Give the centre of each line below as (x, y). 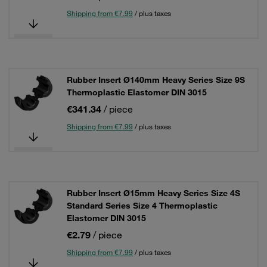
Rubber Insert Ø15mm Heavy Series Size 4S (153, 193)
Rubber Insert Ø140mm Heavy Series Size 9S (156, 80)
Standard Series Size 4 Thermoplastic (142, 206)
